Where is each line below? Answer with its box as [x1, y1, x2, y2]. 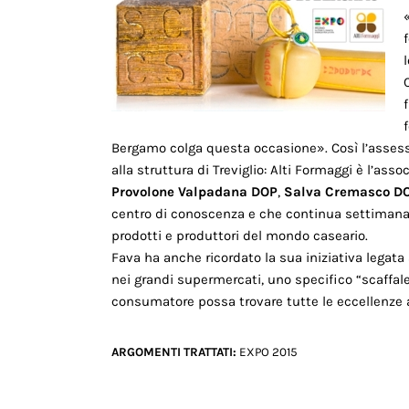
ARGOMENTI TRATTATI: [111, 345, 239, 360]
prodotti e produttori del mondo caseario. [111, 226, 368, 244]
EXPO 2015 [239, 345, 298, 360]
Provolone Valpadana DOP [111, 183, 278, 200]
